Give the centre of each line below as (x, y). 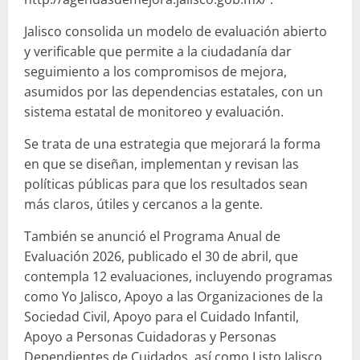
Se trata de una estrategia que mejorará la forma (172, 143)
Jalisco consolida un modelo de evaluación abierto (176, 31)
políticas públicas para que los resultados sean (166, 184)
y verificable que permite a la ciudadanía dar (158, 51)
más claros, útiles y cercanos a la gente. (143, 204)
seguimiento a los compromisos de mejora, (155, 71)
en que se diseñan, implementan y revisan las (162, 164)
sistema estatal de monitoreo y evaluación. (154, 111)
